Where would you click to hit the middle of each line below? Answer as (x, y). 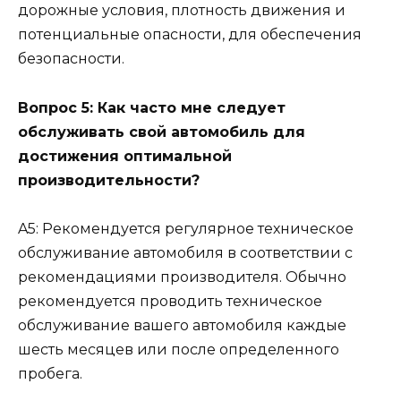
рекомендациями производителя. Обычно (182, 277)
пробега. (50, 373)
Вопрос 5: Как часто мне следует (152, 107)
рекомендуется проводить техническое (170, 301)
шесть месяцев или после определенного (179, 349)
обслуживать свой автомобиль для (162, 132)
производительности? (109, 180)
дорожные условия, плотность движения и (182, 11)
